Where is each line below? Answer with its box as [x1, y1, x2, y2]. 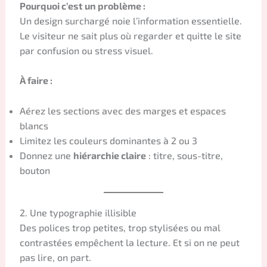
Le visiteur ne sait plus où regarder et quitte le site [19, 29, 241, 41]
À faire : [19, 74, 52, 86]
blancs [19, 119, 48, 131]
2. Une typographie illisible [19, 206, 136, 218]
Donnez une [19, 149, 73, 161]
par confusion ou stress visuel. [19, 44, 153, 56]
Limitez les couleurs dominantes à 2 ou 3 [19, 134, 197, 146]
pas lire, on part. [19, 251, 91, 263]
